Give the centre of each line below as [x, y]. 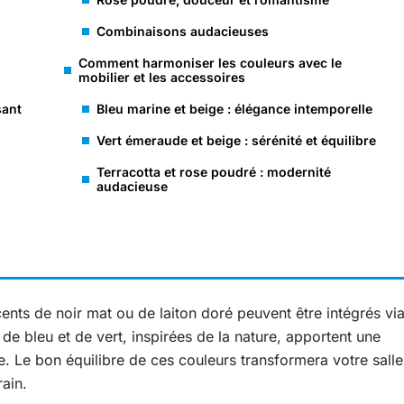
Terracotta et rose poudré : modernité [214, 172]
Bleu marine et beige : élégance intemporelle [234, 109]
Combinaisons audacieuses [183, 31]
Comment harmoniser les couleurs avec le [210, 63]
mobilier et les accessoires [162, 77]
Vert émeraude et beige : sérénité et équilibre [236, 140]
